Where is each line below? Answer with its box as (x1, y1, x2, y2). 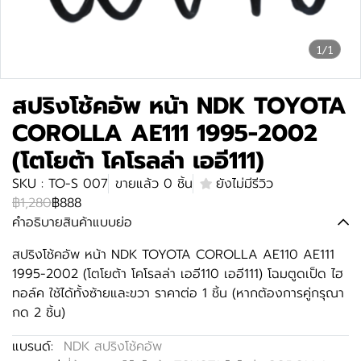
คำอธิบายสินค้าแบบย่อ (12, 213, 132, 232)
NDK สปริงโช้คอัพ (64, 337, 162, 356)
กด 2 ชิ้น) (12, 303, 65, 322)
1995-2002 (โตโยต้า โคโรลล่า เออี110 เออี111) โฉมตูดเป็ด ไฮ (12, 264, 343, 284)
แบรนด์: (12, 337, 53, 356)
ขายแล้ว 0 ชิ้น (115, 174, 193, 193)
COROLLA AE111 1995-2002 (12, 115, 317, 151)
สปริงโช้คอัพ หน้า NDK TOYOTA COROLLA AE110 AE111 (12, 245, 334, 264)
